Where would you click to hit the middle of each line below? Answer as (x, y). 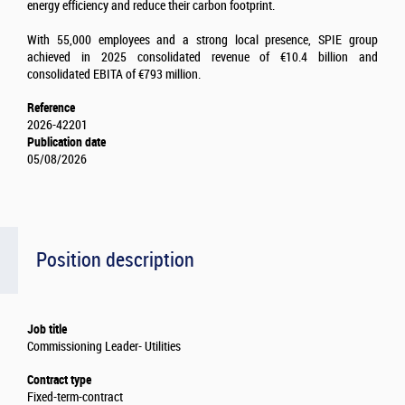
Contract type (59, 380)
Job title (47, 330)
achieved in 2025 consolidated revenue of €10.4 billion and (202, 58)
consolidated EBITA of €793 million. (117, 75)
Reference (51, 108)
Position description (115, 260)
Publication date (66, 142)
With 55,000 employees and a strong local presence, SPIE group (202, 41)
